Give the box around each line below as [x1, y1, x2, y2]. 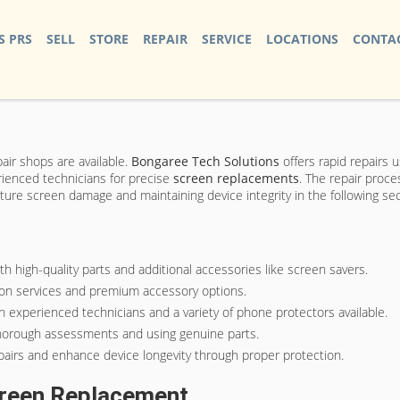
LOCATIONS [265, 29, 338, 47]
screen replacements [173, 170, 299, 187]
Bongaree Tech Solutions [131, 153, 279, 171]
